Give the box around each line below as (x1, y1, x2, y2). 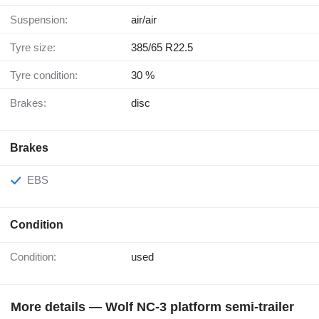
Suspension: (17, 14, 68, 26)
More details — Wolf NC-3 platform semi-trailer (11, 300, 294, 315)
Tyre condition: (16, 69, 78, 82)
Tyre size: (16, 41, 56, 54)
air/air (131, 14, 157, 26)
